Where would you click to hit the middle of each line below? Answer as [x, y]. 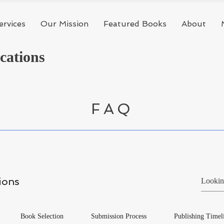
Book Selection [42, 216]
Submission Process [119, 216]
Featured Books [135, 24]
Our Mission [64, 24]
